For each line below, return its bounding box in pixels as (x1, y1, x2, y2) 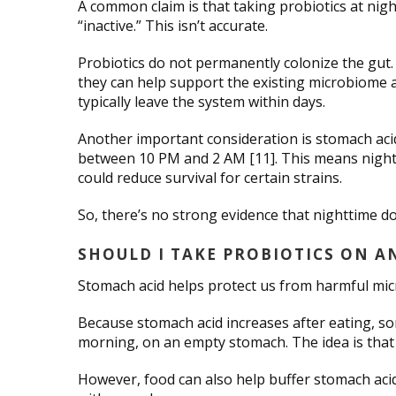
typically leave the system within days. (78, 91, 325, 111)
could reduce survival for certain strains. (78, 167, 342, 187)
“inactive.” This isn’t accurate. (78, 15, 268, 35)
